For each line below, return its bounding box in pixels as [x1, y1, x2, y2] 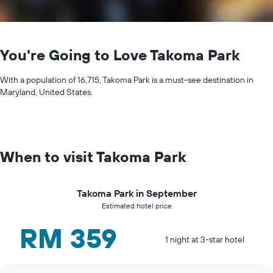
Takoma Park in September [76, 187, 197, 199]
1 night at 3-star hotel [165, 234, 244, 245]
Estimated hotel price [101, 201, 172, 210]
